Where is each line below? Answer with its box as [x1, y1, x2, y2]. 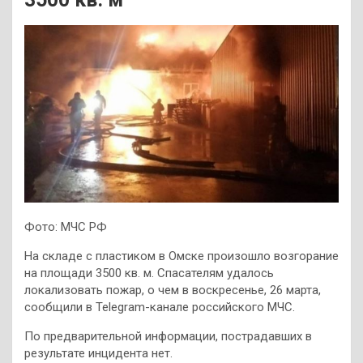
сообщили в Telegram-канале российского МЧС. [24, 299, 295, 314]
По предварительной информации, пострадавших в [24, 328, 312, 344]
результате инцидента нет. [24, 345, 173, 361]
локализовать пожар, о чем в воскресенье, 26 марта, [24, 282, 321, 297]
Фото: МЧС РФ [24, 219, 107, 234]
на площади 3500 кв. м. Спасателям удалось [24, 265, 274, 280]
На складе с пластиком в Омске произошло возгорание [24, 248, 339, 263]
